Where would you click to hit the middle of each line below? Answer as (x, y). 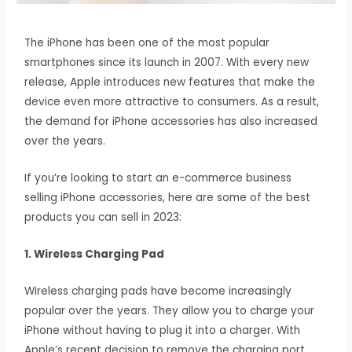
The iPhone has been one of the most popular (147, 42)
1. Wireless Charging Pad (95, 254)
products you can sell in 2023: (103, 217)
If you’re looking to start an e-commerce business (158, 178)
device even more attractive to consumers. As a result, (172, 101)
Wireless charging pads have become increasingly (158, 291)
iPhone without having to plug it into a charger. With (163, 330)
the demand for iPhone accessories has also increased (171, 121)
